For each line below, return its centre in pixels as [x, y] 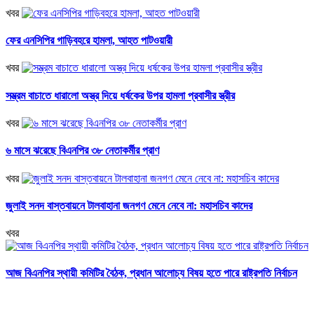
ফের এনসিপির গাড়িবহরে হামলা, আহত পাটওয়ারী [89, 41]
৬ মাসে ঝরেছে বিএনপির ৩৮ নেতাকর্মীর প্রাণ [82, 151]
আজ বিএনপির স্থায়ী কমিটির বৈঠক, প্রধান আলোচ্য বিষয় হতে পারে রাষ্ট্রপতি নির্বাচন [151, 273]
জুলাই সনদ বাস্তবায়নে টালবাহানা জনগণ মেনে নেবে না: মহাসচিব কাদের [129, 205]
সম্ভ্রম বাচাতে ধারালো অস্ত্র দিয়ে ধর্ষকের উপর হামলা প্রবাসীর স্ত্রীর [120, 95]
